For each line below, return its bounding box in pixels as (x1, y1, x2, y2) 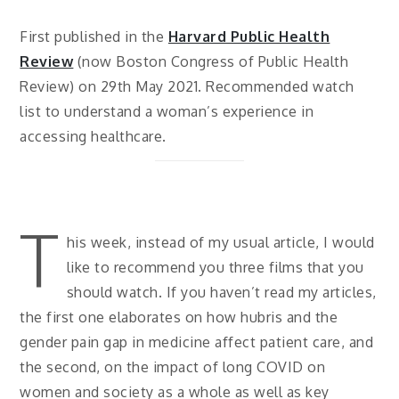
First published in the (20, 28, 165, 45)
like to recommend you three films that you (66, 257, 364, 276)
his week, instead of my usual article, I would (66, 232, 375, 251)
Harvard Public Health (167, 28, 330, 45)
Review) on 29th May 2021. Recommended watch (20, 77, 354, 95)
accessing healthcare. (20, 127, 167, 145)
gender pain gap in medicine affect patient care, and (20, 332, 374, 351)
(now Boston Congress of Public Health (73, 53, 349, 70)
